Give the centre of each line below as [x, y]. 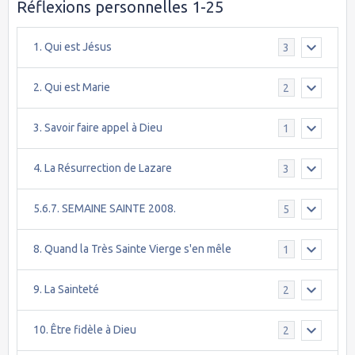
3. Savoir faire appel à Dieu [98, 128]
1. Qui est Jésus [73, 47]
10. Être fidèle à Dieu [85, 330]
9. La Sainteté [66, 290]
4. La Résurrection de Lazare [103, 168]
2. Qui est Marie [72, 88]
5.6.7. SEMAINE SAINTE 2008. [105, 209]
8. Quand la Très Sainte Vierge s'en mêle [132, 249]
